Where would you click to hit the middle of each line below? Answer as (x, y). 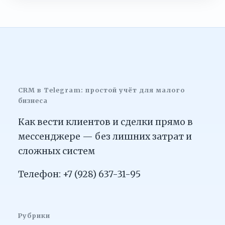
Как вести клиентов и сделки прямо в (105, 122)
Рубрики (34, 215)
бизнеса (33, 101)
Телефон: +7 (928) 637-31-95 (79, 175)
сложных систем (57, 151)
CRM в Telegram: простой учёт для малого (101, 90)
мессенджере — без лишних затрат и (105, 136)
